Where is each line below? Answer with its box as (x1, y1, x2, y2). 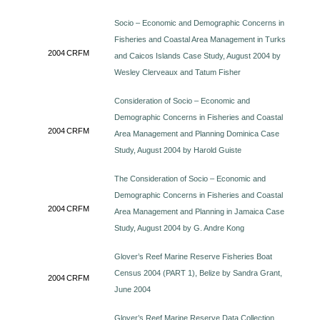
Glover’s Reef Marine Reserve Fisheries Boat (114, 252, 273, 261)
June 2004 (114, 285, 151, 294)
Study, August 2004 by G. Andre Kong (114, 224, 247, 232)
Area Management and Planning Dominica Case (114, 129, 280, 138)
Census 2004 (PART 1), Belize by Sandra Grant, (114, 269, 283, 277)
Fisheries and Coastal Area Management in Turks (114, 35, 286, 44)
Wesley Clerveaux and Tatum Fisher (114, 68, 241, 76)
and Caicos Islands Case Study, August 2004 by (114, 51, 281, 60)
